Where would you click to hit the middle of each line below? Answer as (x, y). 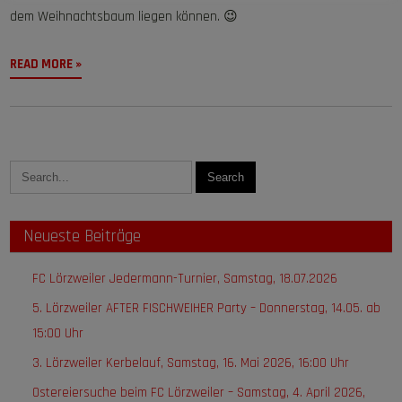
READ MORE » (46, 64)
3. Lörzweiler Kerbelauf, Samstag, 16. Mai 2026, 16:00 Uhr (191, 363)
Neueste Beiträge (83, 236)
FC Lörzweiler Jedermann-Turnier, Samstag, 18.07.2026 (185, 279)
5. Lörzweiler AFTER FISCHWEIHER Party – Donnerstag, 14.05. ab (207, 308)
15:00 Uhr (58, 333)
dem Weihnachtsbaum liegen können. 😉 (124, 17)
